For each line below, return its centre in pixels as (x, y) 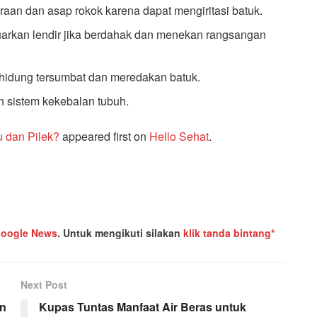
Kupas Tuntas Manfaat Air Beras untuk (143, 307)
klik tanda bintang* (229, 233)
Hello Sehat (179, 137)
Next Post (44, 285)
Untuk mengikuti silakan (123, 233)
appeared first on (104, 137)
